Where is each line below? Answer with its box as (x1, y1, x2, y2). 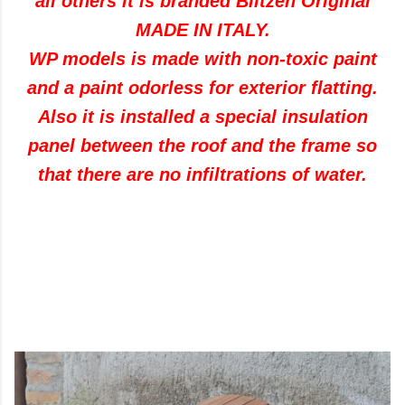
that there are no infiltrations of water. (38, 165, 367, 184)
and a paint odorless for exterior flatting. (27, 78, 378, 98)
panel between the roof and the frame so (28, 136, 377, 155)
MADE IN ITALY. (135, 20, 270, 40)
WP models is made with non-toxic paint (28, 49, 377, 69)
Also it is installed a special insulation (37, 107, 368, 127)
